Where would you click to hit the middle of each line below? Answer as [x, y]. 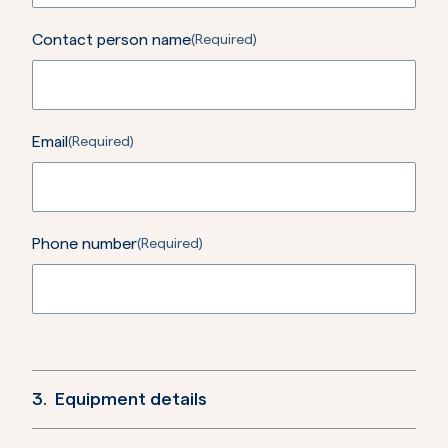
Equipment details [131, 399]
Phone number [84, 244]
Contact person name [111, 40]
